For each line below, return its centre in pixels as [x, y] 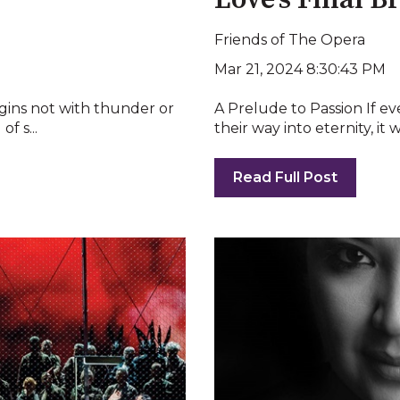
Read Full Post [285, 178]
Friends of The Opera [290, 39]
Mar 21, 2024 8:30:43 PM [300, 69]
